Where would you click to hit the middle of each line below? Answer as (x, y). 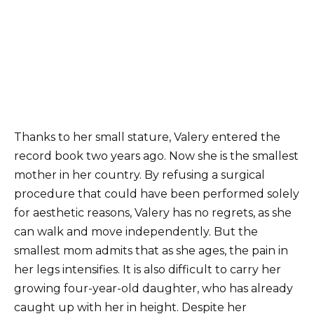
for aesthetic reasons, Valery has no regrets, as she (153, 213)
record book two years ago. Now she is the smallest (156, 156)
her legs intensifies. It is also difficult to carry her (148, 270)
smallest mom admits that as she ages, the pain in (151, 251)
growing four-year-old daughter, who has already (153, 289)
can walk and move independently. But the (136, 232)
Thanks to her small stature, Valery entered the (147, 137)
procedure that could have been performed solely (157, 194)
